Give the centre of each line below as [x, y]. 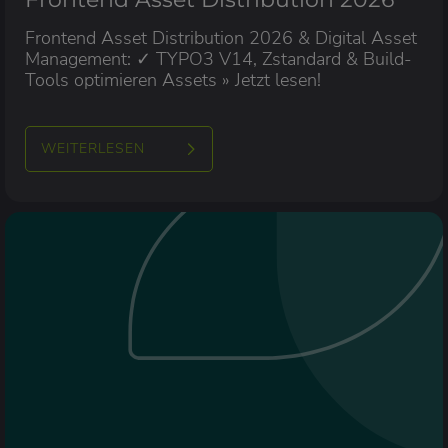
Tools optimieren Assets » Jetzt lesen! [173, 79]
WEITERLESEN [93, 148]
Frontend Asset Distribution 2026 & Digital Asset [221, 37]
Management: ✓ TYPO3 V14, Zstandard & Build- [218, 58]
